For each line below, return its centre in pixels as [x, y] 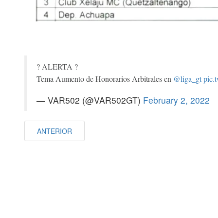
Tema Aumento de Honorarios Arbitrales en [105, 78]
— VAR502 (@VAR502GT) [90, 100]
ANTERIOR [54, 131]
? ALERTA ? [57, 66]
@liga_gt [187, 78]
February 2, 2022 [176, 100]
